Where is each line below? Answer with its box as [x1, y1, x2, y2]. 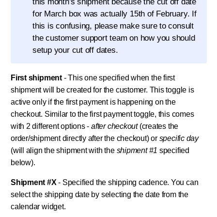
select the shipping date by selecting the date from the [11, 190, 188, 199]
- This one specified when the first [62, 74, 175, 82]
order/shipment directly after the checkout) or [11, 134, 159, 143]
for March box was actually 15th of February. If [32, 9, 197, 19]
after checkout [91, 122, 138, 131]
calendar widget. [11, 202, 66, 211]
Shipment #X [11, 178, 57, 187]
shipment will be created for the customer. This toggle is [11, 86, 194, 94]
